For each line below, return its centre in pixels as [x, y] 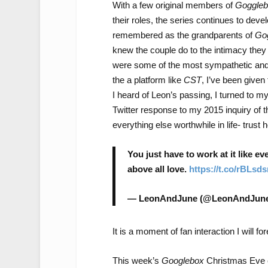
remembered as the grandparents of [183, 35]
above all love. [158, 169]
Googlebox [182, 260]
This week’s [137, 260]
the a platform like [148, 80]
